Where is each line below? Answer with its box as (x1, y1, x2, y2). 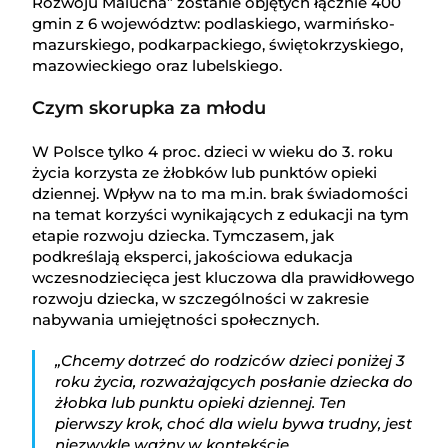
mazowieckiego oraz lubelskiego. (32, 56, 283, 76)
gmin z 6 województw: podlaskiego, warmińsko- (32, 14, 396, 34)
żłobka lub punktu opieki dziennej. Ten (55, 393, 347, 413)
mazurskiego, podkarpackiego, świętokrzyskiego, (32, 35, 404, 55)
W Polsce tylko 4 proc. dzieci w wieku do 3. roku (32, 142, 394, 162)
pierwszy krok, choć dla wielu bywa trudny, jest (55, 414, 413, 434)
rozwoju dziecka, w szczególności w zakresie (32, 289, 370, 309)
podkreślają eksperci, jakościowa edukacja (32, 247, 354, 267)
